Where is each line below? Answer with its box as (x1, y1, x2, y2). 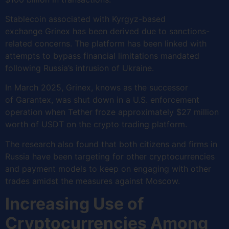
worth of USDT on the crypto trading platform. (5, 119, 190, 130)
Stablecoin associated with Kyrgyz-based (5, 13, 166, 24)
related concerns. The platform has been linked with (5, 38, 207, 49)
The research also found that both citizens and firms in (5, 139, 217, 149)
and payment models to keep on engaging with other (5, 163, 211, 174)
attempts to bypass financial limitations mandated (5, 50, 199, 61)
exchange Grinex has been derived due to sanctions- (5, 26, 210, 36)
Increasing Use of (5, 194, 144, 214)
